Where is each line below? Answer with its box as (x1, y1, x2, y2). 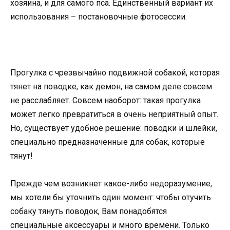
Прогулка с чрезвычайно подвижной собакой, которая (10, 67, 220, 78)
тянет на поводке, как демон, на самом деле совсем (10, 81, 212, 91)
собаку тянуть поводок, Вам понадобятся (10, 206, 167, 216)
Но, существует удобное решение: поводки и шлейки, (10, 123, 217, 133)
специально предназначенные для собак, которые (10, 137, 205, 147)
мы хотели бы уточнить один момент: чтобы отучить (10, 192, 211, 202)
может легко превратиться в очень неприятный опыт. (10, 109, 218, 119)
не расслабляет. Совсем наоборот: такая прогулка (10, 95, 201, 105)
